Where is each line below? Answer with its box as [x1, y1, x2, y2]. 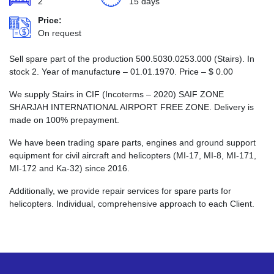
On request [38, 28, 81, 38]
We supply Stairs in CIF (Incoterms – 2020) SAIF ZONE [9, 89, 224, 99]
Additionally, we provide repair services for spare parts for [9, 186, 231, 196]
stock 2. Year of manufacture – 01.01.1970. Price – [9, 67, 209, 76]
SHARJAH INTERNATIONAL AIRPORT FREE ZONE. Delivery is [9, 102, 254, 112]
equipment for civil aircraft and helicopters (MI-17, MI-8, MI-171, [9, 150, 256, 160]
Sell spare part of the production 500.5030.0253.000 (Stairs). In [9, 54, 254, 64]
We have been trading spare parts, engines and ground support [9, 138, 256, 147]
